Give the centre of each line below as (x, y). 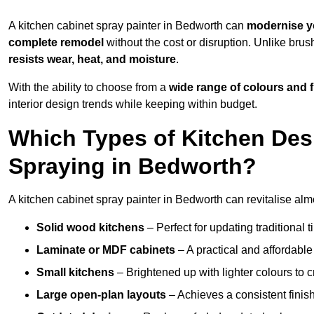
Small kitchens (75, 273)
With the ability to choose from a (89, 88)
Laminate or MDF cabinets (106, 250)
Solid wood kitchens (90, 228)
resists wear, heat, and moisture (92, 60)
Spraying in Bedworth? (132, 166)
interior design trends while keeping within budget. (133, 104)
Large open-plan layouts (101, 295)
